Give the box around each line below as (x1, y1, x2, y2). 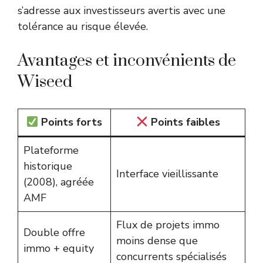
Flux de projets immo (116, 218, 220, 232)
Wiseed (18, 72, 72, 93)
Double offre (23, 225, 85, 240)
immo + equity (23, 241, 94, 256)
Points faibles (147, 115, 220, 130)
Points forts (38, 115, 103, 130)
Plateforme (23, 143, 79, 158)
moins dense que (116, 234, 198, 248)
